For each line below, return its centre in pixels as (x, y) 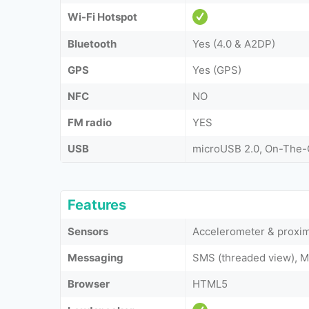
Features (97, 205)
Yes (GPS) (217, 70)
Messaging (96, 257)
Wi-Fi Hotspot (102, 17)
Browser (89, 283)
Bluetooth (92, 43)
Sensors (88, 231)
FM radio (90, 122)
